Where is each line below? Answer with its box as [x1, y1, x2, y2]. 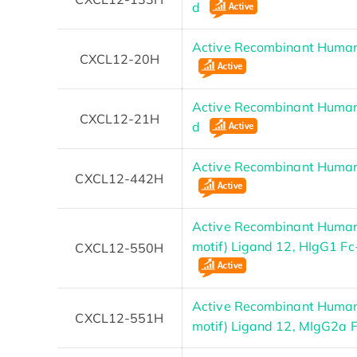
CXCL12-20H [79, 50, 160, 67]
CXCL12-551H [75, 309, 164, 326]
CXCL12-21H [79, 110, 160, 127]
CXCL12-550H [75, 239, 164, 256]
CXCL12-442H [75, 170, 164, 186]
